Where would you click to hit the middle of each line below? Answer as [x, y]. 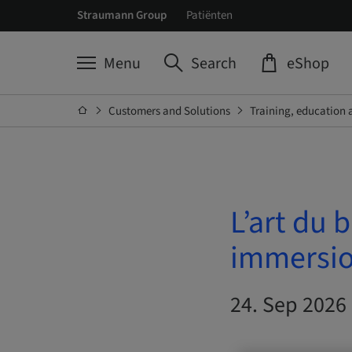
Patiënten [209, 15]
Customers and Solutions [169, 111]
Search [213, 64]
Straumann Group [121, 15]
